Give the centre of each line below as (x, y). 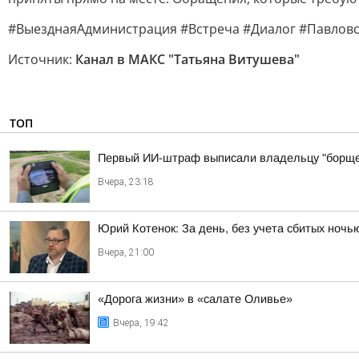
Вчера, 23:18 (126, 182)
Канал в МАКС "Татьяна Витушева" (188, 59)
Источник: (42, 59)
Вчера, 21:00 (126, 252)
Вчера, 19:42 (141, 323)
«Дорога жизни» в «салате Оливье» (195, 299)
